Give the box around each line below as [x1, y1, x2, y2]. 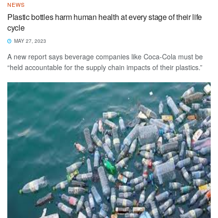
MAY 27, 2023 [13, 37, 46, 44]
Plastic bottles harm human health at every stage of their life [7, 11, 202, 22]
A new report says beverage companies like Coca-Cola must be [7, 51, 203, 61]
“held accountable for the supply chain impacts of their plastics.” [7, 62, 202, 72]
